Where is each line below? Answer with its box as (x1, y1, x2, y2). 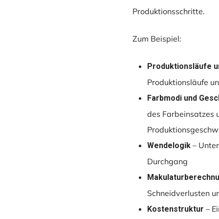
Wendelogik (147, 141, 191, 151)
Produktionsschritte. (132, 6, 205, 17)
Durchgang (147, 156, 188, 167)
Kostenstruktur (147, 204, 204, 214)
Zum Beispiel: (132, 34, 181, 44)
